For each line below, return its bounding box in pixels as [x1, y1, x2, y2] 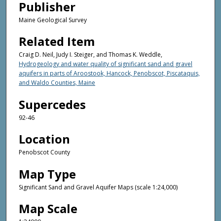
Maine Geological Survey [19, 16, 87, 24]
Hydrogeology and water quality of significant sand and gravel [19, 60, 192, 69]
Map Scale [19, 200, 77, 217]
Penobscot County [19, 148, 70, 157]
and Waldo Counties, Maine [19, 78, 95, 87]
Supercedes [19, 96, 86, 112]
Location [19, 131, 70, 147]
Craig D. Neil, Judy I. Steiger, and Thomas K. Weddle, [19, 50, 162, 59]
